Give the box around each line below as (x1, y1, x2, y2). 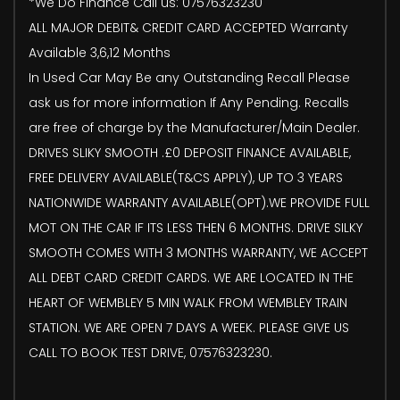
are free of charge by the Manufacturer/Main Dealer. (29, 118, 360, 137)
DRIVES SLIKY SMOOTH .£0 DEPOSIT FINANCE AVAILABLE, (29, 143, 351, 162)
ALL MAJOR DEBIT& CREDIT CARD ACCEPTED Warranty (29, 18, 348, 37)
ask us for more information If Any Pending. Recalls (29, 93, 349, 112)
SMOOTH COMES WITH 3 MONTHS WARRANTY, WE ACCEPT (29, 243, 368, 262)
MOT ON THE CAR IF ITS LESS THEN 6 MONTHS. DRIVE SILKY (29, 218, 362, 237)
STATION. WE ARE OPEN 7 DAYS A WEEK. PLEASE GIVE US (29, 318, 349, 337)
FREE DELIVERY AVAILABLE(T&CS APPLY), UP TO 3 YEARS (29, 168, 343, 187)
